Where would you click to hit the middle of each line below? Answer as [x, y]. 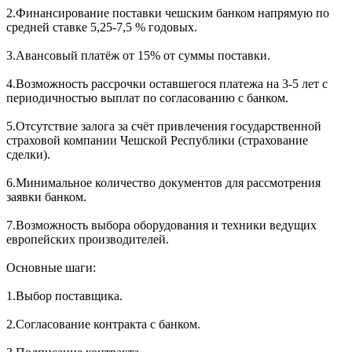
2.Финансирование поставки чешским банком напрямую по [168, 13]
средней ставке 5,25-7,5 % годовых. [102, 27]
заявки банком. [46, 196]
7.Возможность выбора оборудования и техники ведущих [161, 225]
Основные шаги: [51, 267]
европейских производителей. [88, 239]
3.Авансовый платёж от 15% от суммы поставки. [138, 55]
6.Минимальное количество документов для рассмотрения [163, 182]
